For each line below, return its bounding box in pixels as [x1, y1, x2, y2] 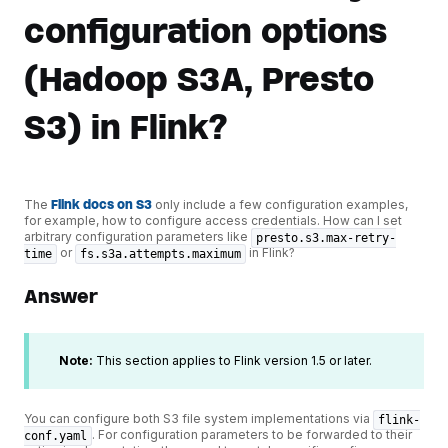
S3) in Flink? [24, 105, 228, 149]
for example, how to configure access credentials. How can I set [24, 212, 402, 228]
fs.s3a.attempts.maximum [80, 246, 241, 261]
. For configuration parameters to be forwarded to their [92, 426, 412, 442]
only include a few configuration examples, [152, 196, 408, 212]
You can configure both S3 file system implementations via [24, 410, 373, 426]
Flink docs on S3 [51, 196, 152, 213]
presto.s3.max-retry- [256, 230, 396, 245]
